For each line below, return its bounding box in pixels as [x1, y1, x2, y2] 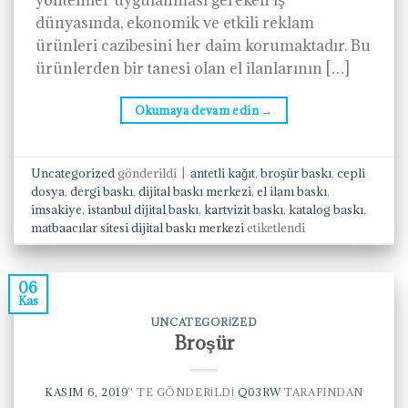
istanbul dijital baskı [87, 200, 199, 218]
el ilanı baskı [257, 182, 328, 199]
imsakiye [31, 200, 83, 218]
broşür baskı [260, 164, 332, 181]
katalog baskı [289, 200, 364, 218]
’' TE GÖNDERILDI [127, 384, 235, 399]
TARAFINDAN [280, 384, 363, 399]
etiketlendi [244, 219, 306, 236]
